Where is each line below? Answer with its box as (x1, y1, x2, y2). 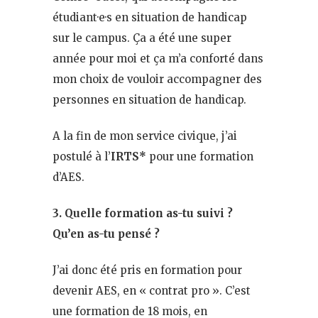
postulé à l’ (53, 149, 111, 163)
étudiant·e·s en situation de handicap (53, 10, 247, 24)
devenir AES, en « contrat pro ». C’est (53, 283, 251, 297)
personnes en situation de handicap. (53, 92, 246, 106)
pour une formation (146, 149, 253, 163)
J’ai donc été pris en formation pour (53, 263, 242, 277)
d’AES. (53, 170, 84, 184)
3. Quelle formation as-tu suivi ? (53, 206, 233, 220)
